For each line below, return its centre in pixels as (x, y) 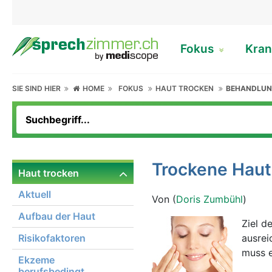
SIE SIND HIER (38, 88)
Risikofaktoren (52, 238)
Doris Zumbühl (209, 199)
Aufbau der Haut (57, 216)
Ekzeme (36, 260)
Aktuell (35, 194)
